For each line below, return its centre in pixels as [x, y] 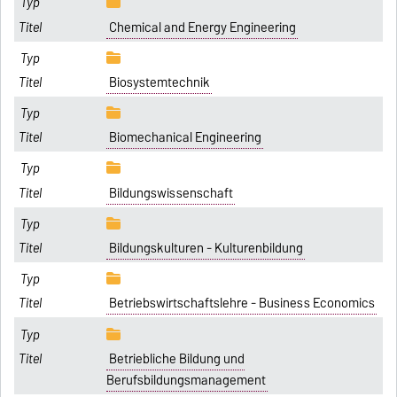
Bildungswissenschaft [171, 193]
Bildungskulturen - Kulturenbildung [206, 249]
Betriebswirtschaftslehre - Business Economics [241, 304]
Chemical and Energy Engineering [202, 27]
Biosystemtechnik [159, 82]
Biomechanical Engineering [185, 138]
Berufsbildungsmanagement [187, 380]
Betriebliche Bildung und [176, 358]
